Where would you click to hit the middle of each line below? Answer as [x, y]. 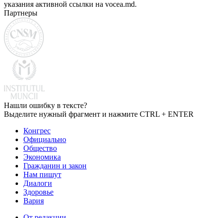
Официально [45, 139]
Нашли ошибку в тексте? [45, 105]
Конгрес [37, 130]
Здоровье [38, 192]
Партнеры [21, 13]
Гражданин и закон [55, 165]
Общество [40, 148]
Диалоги [38, 183]
